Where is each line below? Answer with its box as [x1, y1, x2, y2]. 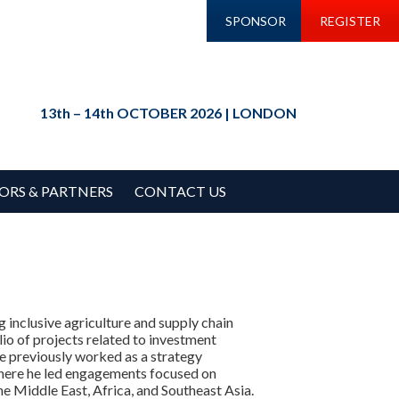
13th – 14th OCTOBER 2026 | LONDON [40, 103, 297, 121]
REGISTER [319, 13, 380, 28]
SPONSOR [225, 13, 287, 28]
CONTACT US [134, 182, 226, 199]
